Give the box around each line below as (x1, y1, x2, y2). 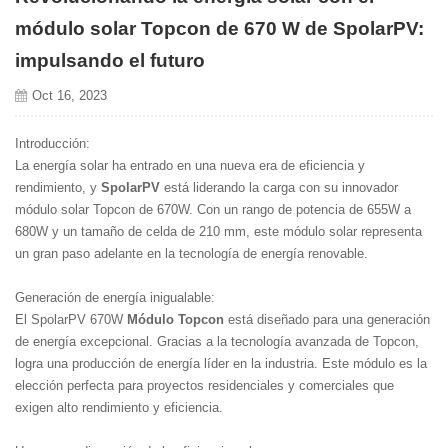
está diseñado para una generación (224, 311, 430, 327)
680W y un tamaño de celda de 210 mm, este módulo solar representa (15, 223, 422, 239)
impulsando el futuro (15, 49, 205, 71)
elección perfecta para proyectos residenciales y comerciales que (15, 377, 394, 393)
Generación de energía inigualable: (15, 289, 215, 305)
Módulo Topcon (127, 311, 224, 327)
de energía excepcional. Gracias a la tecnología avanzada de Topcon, (15, 333, 419, 349)
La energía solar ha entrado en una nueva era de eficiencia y (15, 157, 365, 173)
